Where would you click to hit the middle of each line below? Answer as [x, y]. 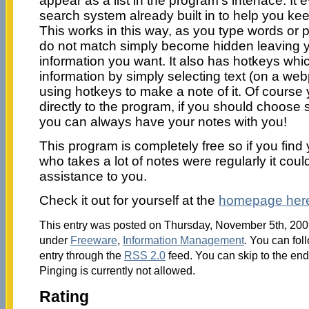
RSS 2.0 [144, 255]
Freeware [93, 240]
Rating [64, 297]
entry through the [81, 255]
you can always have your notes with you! [163, 121]
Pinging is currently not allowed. [117, 270]
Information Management [183, 240]
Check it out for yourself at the [129, 200]
